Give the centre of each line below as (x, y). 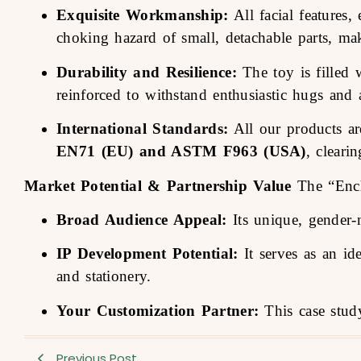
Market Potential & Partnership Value (158, 185)
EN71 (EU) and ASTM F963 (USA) (181, 151)
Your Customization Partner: (158, 310)
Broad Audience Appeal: (142, 220)
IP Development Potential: (147, 254)
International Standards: (143, 129)
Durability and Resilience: (147, 72)
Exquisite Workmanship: (143, 15)
